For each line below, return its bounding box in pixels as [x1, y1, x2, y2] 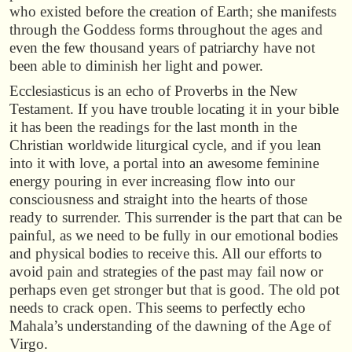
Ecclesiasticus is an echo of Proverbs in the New [9, 82, 298, 100]
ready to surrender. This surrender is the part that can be [9, 209, 342, 226]
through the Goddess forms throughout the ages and [9, 20, 323, 38]
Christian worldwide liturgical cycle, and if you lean [9, 137, 321, 154]
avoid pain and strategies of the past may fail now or [9, 263, 323, 280]
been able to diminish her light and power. [9, 57, 263, 74]
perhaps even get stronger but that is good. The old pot [9, 281, 339, 299]
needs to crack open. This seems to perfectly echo [9, 299, 306, 317]
